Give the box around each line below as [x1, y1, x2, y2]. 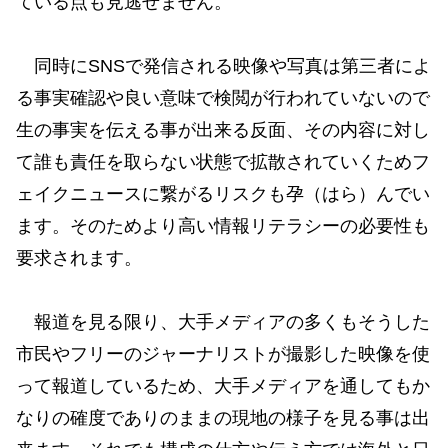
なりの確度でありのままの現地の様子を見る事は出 [16, 408, 430, 429]
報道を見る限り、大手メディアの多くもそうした [16, 312, 430, 333]
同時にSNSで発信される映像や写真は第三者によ [16, 56, 431, 77]
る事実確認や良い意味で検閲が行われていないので [16, 88, 430, 109]
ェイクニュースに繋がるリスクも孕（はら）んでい [16, 184, 430, 205]
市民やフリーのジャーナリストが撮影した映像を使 [16, 344, 430, 365]
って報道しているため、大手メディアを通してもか [16, 376, 430, 397]
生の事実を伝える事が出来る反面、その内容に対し [16, 120, 430, 141]
